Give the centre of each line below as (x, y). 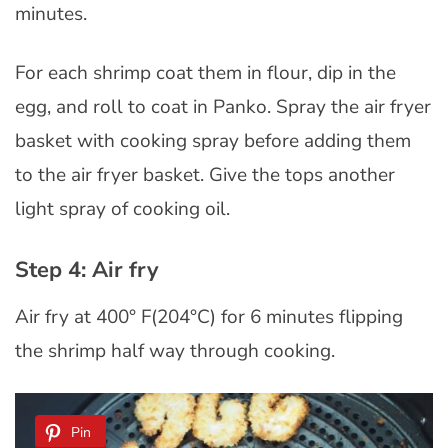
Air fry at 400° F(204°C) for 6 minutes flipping (209, 317)
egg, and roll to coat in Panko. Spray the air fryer (223, 106)
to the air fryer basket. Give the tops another (205, 174)
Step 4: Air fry (87, 269)
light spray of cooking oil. (122, 208)
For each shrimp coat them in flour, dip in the (205, 72)
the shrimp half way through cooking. (175, 351)
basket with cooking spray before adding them (213, 140)
